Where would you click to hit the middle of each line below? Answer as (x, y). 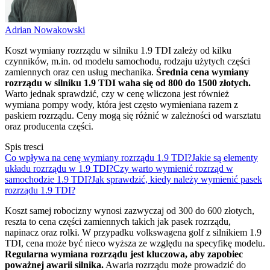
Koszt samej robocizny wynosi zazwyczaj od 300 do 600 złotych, (130, 211)
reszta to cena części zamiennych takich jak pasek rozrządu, (118, 221)
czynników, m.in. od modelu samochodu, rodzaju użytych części (127, 61)
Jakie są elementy (225, 158)
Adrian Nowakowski (45, 30)
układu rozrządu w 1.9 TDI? (59, 168)
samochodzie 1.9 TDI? (48, 179)
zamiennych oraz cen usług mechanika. (80, 72)
